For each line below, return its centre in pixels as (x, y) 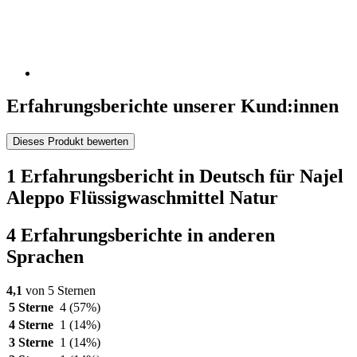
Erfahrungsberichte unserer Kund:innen (173, 106)
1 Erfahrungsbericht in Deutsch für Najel (175, 177)
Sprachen (45, 257)
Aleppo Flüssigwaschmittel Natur (142, 198)
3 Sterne (31, 343)
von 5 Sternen (59, 291)
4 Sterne (31, 325)
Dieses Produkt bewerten (71, 142)
